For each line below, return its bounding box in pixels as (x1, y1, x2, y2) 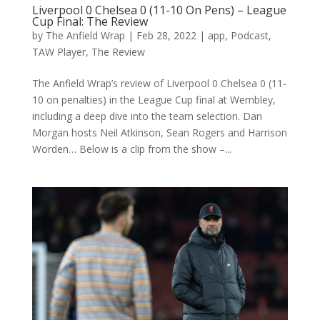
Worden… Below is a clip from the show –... (31, 141, 231, 156)
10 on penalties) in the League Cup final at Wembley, (31, 92, 276, 106)
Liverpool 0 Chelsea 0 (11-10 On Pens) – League (31, 1, 286, 18)
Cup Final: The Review (31, 13, 148, 29)
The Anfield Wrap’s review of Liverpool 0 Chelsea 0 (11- (31, 76, 286, 90)
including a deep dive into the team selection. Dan (31, 109, 262, 123)
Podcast (230, 28, 269, 42)
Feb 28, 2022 (136, 28, 196, 42)
